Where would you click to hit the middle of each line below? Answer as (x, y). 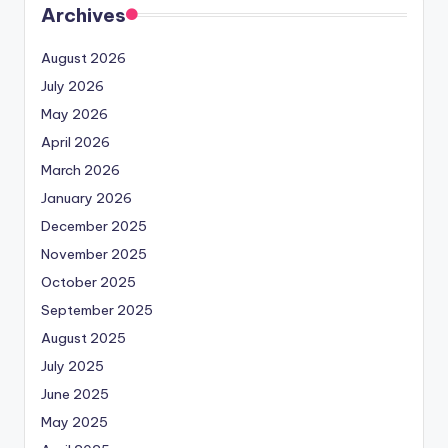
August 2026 (83, 57)
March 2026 (80, 169)
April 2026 (75, 141)
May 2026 (74, 113)
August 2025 (83, 337)
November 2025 (94, 253)
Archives (83, 14)
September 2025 (97, 309)
